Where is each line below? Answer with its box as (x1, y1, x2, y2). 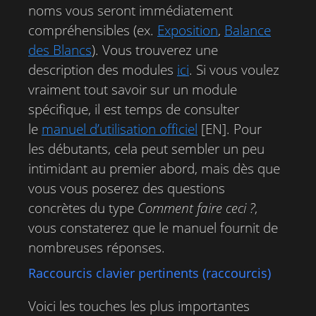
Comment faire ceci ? (138, 199, 255, 217)
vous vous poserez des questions (28, 179, 225, 197)
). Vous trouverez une (92, 41, 218, 59)
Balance (224, 21, 271, 39)
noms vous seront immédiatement (28, 1, 233, 20)
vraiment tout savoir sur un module (28, 80, 237, 99)
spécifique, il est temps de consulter (28, 100, 239, 119)
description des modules (28, 61, 177, 79)
